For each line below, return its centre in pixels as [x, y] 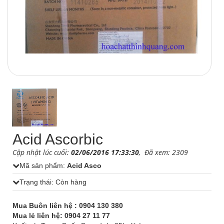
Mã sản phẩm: [43, 165]
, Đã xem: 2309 [163, 152]
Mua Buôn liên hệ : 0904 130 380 [68, 205]
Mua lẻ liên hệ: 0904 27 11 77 [61, 215]
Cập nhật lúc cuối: [42, 152]
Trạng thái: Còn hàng [53, 182]
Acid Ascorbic [58, 139]
